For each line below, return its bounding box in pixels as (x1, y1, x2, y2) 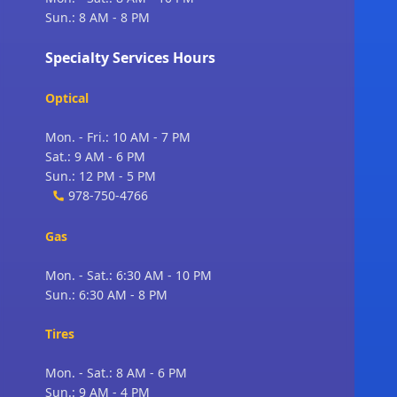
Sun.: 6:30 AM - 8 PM (44, 286, 167, 303)
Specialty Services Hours (44, 48, 215, 67)
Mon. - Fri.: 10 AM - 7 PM (44, 128, 191, 145)
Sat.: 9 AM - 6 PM (44, 148, 145, 165)
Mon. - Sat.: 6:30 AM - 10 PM (44, 267, 212, 284)
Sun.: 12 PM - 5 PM (44, 167, 156, 184)
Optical (44, 90, 89, 106)
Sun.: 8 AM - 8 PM (44, 9, 150, 26)
